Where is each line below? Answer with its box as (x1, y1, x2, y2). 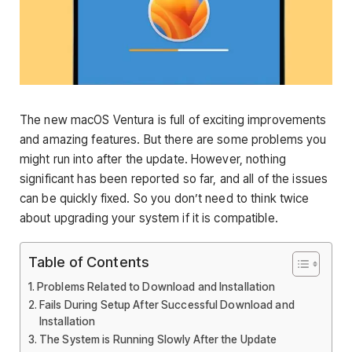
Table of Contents (28, 253, 149, 271)
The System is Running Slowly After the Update (38, 333, 277, 346)
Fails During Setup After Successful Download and (38, 299, 295, 312)
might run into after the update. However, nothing (20, 152, 286, 167)
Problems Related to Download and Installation (36, 280, 276, 294)
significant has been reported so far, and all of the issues (20, 171, 328, 186)
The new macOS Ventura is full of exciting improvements (20, 112, 327, 127)
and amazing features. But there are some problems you (20, 132, 327, 147)
